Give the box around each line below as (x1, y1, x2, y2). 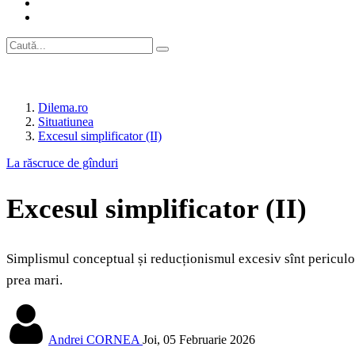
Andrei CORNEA (48, 333, 139, 347)
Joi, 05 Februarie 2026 (143, 333, 255, 347)
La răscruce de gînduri (6, 156, 118, 170)
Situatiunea (38, 115, 94, 128)
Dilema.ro (38, 101, 88, 114)
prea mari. (6, 273, 63, 288)
